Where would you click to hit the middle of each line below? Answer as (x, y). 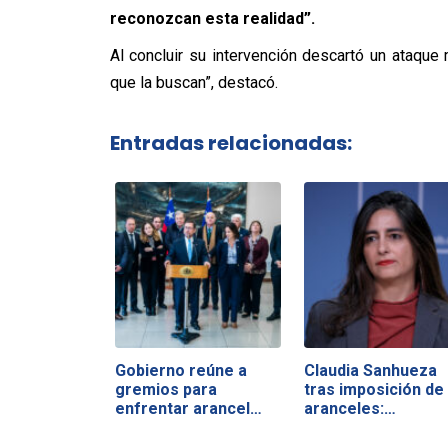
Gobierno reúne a (180, 370)
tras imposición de (373, 389)
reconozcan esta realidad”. (212, 18)
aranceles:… (349, 408)
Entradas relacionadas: (230, 142)
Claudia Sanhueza (370, 370)
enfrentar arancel (182, 408)
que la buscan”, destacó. (193, 82)
